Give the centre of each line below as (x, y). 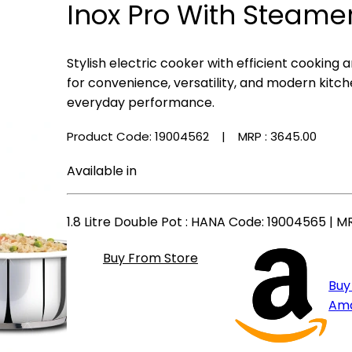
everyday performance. (140, 102)
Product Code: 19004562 (139, 137)
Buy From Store (150, 258)
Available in (101, 171)
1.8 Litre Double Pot (124, 222)
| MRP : (241, 137)
